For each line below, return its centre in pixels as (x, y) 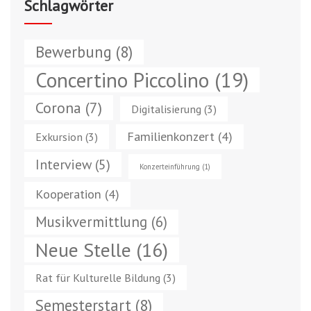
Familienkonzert (171, 137)
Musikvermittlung (91, 222)
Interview (64, 165)
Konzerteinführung (170, 167)
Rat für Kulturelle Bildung (98, 278)
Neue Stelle (83, 250)
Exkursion (59, 137)
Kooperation (68, 194)
